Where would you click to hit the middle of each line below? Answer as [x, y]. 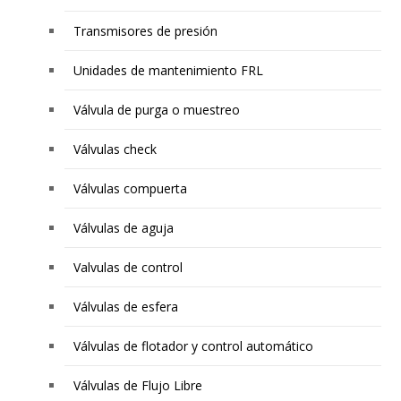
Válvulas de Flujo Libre [138, 386]
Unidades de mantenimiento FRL [169, 71]
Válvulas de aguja [124, 228]
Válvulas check [115, 149]
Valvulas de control [128, 268]
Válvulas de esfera [126, 307]
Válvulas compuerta [131, 189]
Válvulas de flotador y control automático [194, 346]
